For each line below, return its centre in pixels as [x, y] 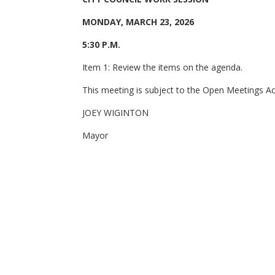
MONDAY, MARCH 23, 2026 [138, 22]
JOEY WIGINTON [116, 113]
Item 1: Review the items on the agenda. [163, 67]
